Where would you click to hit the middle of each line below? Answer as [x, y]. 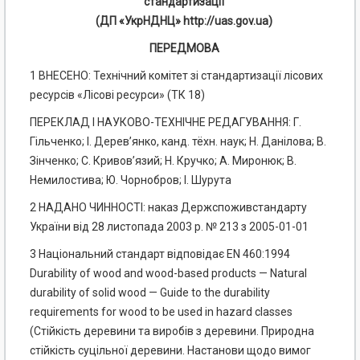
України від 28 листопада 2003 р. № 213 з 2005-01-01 [169, 227]
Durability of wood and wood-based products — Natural [168, 274]
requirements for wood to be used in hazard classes [161, 312]
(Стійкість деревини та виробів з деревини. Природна [172, 331]
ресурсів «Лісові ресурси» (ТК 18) [117, 95]
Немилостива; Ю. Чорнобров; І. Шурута [131, 180]
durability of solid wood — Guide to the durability [150, 293]
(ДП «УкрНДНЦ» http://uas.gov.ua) [184, 21]
